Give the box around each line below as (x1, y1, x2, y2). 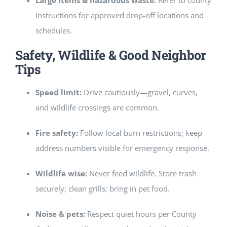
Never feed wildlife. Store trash (87, 168, 197, 178)
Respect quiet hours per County (85, 208, 197, 219)
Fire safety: (35, 127, 78, 138)
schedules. (35, 25, 72, 36)
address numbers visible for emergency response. (35, 142, 209, 153)
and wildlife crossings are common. (35, 102, 159, 112)
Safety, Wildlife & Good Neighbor (15, 47, 206, 64)
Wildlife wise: (35, 168, 87, 178)
